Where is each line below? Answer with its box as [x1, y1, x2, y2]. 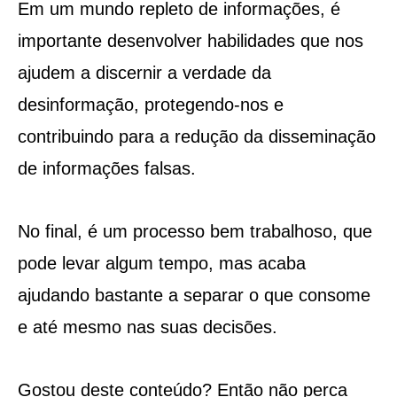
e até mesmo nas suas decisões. [17, 316, 277, 337]
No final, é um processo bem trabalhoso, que [17, 221, 372, 241]
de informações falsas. [17, 158, 196, 178]
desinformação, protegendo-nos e [17, 94, 284, 114]
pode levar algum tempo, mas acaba [17, 253, 306, 273]
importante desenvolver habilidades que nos [17, 30, 363, 51]
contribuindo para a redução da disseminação [17, 126, 376, 146]
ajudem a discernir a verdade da [17, 62, 271, 82]
